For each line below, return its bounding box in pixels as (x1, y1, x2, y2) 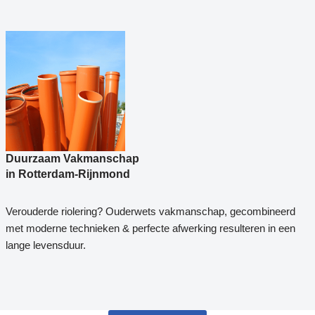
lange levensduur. (5, 239, 86, 252)
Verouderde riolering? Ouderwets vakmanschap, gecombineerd (5, 205, 295, 218)
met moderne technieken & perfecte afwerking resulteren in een (5, 222, 295, 235)
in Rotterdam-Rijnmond (5, 168, 130, 181)
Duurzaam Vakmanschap (5, 153, 139, 165)
